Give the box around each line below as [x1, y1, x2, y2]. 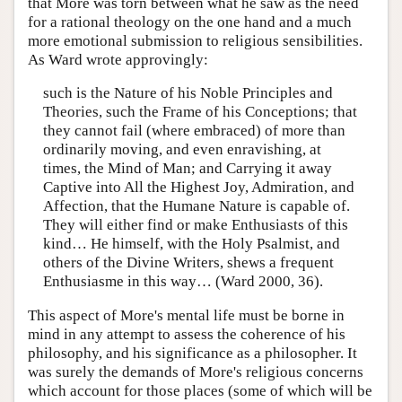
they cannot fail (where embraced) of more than [42, 122, 345, 140]
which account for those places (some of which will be [28, 381, 372, 399]
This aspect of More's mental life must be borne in [28, 306, 345, 324]
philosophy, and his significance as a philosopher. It [28, 344, 357, 362]
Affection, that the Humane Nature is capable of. [42, 197, 350, 215]
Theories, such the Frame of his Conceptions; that [42, 103, 357, 121]
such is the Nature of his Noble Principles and [42, 84, 333, 102]
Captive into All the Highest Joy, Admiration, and [42, 179, 354, 197]
